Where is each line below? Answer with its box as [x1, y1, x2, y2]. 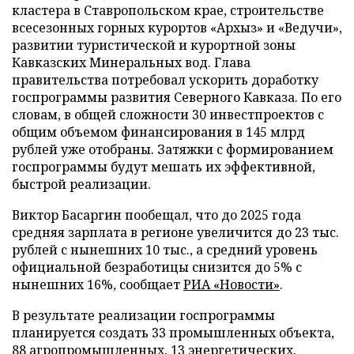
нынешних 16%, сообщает [12, 276, 183, 293]
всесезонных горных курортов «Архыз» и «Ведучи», [12, 19, 342, 36]
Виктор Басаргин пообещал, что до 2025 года [12, 206, 301, 224]
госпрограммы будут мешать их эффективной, [12, 158, 315, 175]
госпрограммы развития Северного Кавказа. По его [12, 88, 341, 106]
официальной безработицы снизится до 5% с [12, 258, 302, 276]
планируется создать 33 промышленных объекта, [12, 324, 334, 341]
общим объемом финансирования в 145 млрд [12, 123, 305, 141]
